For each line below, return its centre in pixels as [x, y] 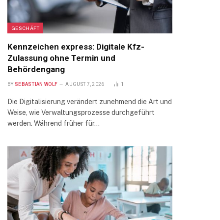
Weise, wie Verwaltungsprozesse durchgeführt [81, 112]
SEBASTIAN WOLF [36, 84]
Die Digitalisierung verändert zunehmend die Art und [90, 102]
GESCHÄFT [26, 28]
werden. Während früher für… [54, 123]
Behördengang [36, 69]
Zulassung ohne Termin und [61, 58]
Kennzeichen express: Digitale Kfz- [76, 47]
